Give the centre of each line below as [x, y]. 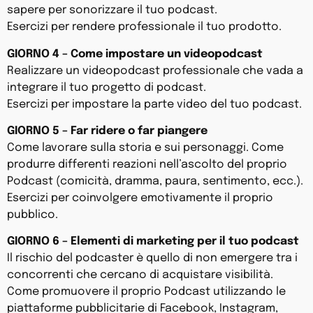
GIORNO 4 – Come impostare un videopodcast [135, 54]
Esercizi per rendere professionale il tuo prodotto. [144, 27]
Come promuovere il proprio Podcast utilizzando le [146, 292]
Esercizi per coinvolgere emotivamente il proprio [140, 198]
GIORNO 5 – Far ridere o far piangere [107, 131]
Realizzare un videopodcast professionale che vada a [155, 71]
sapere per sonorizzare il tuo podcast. [112, 10]
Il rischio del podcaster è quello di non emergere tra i [152, 259]
